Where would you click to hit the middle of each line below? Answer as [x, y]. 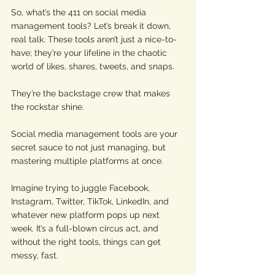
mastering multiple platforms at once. [88, 161]
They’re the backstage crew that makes [92, 93]
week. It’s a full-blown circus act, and [86, 228]
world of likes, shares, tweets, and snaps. [94, 66]
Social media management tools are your [95, 134]
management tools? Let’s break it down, [92, 26]
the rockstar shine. [49, 107]
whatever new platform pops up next [87, 215]
